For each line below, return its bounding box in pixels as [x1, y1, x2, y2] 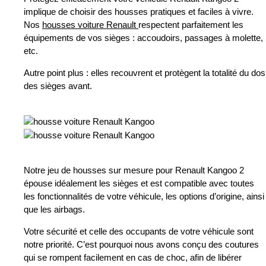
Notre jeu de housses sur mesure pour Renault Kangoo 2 [24, 165, 244, 176]
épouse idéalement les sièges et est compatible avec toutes [24, 178, 254, 189]
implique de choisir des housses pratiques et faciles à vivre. [24, 7, 254, 17]
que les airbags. [24, 204, 85, 215]
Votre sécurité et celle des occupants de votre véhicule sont [24, 226, 254, 237]
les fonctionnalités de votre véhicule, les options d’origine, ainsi [24, 191, 264, 202]
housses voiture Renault [42, 20, 138, 30]
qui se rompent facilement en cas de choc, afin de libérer [24, 252, 242, 263]
